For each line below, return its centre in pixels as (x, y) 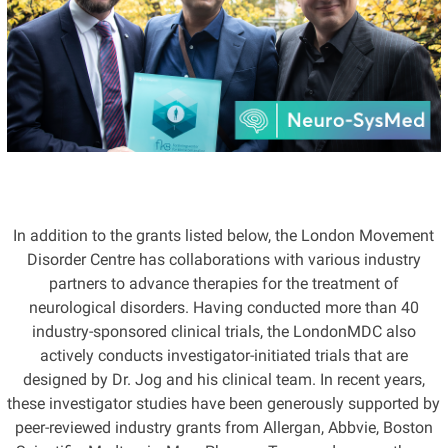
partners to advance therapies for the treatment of (223, 284)
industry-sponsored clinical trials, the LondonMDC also (223, 332)
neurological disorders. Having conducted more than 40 (223, 308)
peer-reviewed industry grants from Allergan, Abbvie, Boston (223, 428)
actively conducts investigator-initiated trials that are (223, 356)
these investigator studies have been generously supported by (224, 404)
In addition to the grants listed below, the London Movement (224, 236)
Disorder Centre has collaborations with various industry (223, 260)
